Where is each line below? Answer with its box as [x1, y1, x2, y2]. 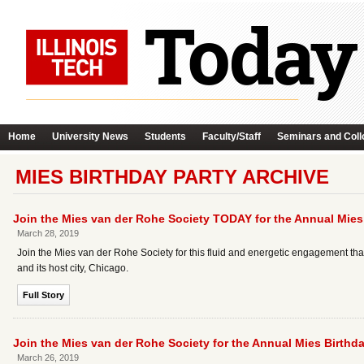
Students [145, 131, 186, 142]
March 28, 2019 [17, 228, 79, 238]
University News [52, 131, 128, 142]
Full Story [23, 290, 64, 300]
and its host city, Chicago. [17, 262, 128, 274]
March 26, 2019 [17, 353, 79, 362]
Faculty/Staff [202, 131, 261, 142]
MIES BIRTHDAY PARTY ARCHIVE [15, 166, 329, 188]
